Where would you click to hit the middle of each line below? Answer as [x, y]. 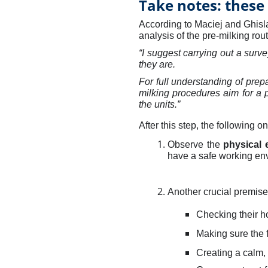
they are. [158, 64]
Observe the [196, 144]
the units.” [159, 104]
